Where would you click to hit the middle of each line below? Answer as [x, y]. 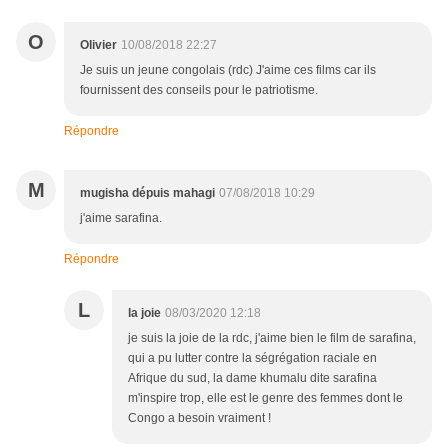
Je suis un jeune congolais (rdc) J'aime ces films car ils [228, 69]
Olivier [98, 44]
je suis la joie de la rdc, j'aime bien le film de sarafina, [272, 337]
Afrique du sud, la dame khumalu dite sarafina [252, 377]
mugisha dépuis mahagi [147, 192]
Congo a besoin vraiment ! [199, 417]
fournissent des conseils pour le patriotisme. [199, 89]
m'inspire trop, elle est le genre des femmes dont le [265, 397]
